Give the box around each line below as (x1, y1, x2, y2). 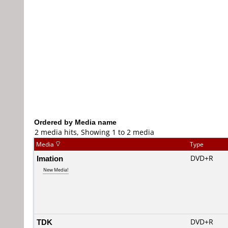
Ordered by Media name (34, 117, 117, 127)
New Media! (43, 166, 68, 173)
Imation (37, 153, 63, 163)
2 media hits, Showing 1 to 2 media (35, 127, 154, 137)
